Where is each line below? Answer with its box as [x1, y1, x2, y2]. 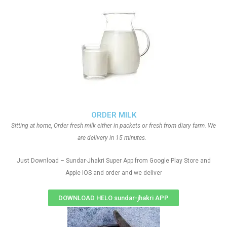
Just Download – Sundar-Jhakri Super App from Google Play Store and [16, 157, 211, 164]
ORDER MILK [91, 110, 136, 120]
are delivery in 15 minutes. [78, 134, 149, 141]
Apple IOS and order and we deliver [65, 169, 162, 176]
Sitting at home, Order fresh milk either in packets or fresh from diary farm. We [11, 122, 216, 129]
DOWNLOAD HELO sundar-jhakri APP [58, 194, 169, 202]
